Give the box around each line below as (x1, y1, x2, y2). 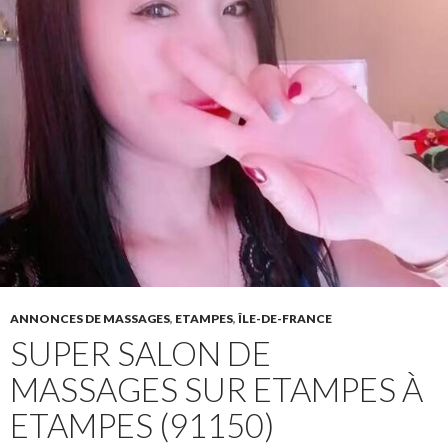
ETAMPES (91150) (10, 405, 274, 446)
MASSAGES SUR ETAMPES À (10, 369, 423, 410)
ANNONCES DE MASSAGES (10, 311, 170, 327)
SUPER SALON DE (10, 333, 271, 374)
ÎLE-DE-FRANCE (238, 311, 332, 327)
